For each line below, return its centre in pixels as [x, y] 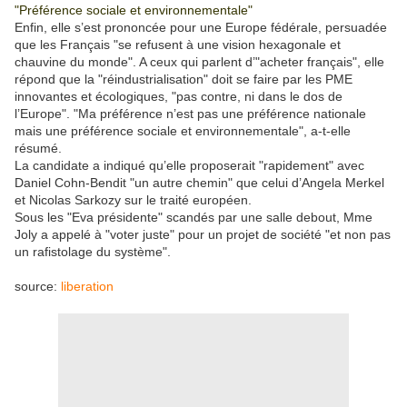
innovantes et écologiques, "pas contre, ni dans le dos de [179, 97]
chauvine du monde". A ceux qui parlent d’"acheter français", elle [199, 62]
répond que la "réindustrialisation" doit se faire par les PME [184, 79]
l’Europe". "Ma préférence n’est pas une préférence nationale [190, 114]
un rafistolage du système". [93, 252]
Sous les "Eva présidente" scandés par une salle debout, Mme [194, 218]
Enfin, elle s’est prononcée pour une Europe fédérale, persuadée [201, 28]
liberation [87, 287]
